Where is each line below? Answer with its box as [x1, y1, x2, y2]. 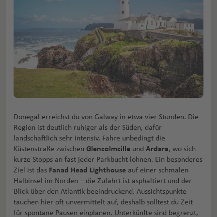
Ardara [146, 145, 169, 153]
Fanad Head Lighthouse [49, 166, 126, 174]
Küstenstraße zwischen [14, 145, 86, 153]
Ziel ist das [14, 166, 49, 174]
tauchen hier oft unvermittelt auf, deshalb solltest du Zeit [14, 198, 193, 206]
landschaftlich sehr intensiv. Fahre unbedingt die [14, 134, 165, 142]
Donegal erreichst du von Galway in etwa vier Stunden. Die [14, 113, 199, 121]
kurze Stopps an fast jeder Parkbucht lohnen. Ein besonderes [14, 155, 202, 164]
